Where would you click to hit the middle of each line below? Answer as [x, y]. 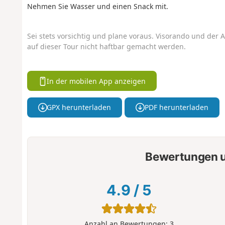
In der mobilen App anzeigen [96, 81]
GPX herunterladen [79, 107]
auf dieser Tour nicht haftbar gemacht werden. [106, 46]
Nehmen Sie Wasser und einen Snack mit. [97, 6]
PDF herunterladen [176, 107]
